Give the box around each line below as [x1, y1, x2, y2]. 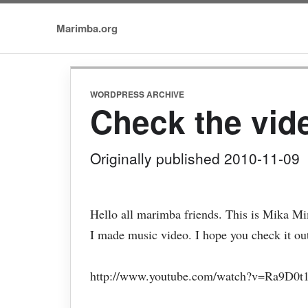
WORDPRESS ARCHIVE [90, 88, 184, 100]
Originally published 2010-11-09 [90, 148, 300, 168]
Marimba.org [56, 20, 118, 36]
